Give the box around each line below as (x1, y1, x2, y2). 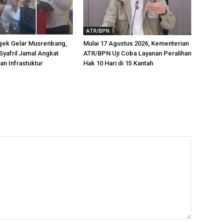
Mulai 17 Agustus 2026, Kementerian (83, 40, 189, 47)
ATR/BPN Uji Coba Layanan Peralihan (83, 50, 191, 57)
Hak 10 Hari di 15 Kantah (83, 59, 153, 67)
